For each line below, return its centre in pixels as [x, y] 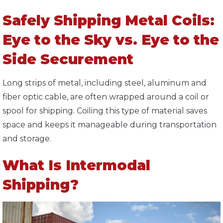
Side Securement [68, 59]
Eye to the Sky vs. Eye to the [111, 40]
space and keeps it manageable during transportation [110, 124]
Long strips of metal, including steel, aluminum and [105, 83]
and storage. [28, 138]
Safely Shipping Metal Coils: [109, 20]
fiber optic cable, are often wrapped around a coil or [106, 97]
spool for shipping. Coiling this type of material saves [105, 111]
